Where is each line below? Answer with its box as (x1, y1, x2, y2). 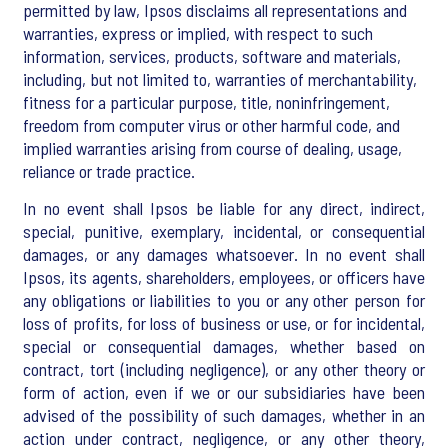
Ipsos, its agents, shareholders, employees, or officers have (23, 266, 425, 288)
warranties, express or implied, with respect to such (23, 22, 373, 44)
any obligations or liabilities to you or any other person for (23, 289, 425, 311)
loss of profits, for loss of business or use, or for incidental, (23, 312, 425, 334)
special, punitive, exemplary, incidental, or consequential (23, 220, 425, 242)
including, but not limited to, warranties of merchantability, (23, 68, 417, 90)
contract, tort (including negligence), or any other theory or (23, 358, 425, 380)
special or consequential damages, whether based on (23, 335, 425, 357)
